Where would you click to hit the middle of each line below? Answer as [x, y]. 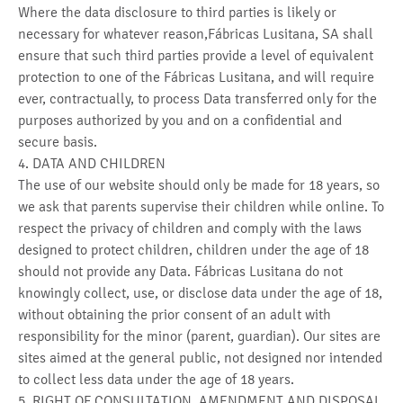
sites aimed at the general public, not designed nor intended [200, 358]
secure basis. [58, 142]
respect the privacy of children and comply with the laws [190, 228]
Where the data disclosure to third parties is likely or [177, 12]
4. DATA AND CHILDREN [92, 163]
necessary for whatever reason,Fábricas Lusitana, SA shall [196, 34]
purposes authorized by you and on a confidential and [180, 120]
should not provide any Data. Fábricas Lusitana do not [180, 271]
